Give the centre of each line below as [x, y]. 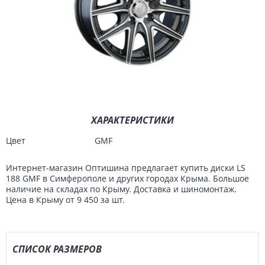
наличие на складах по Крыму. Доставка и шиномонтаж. [121, 189]
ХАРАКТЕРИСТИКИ [132, 120]
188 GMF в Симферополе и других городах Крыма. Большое [127, 178]
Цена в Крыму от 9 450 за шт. [65, 200]
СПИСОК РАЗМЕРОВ [57, 249]
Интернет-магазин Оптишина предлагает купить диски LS [126, 168]
